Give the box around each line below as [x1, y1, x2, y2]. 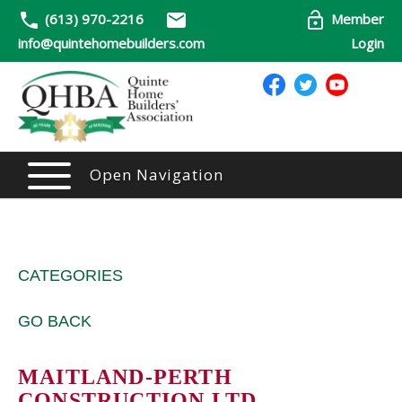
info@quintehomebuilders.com [18, 34, 205, 53]
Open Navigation [90, 164, 223, 186]
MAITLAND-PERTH [18, 365, 232, 389]
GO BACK [18, 312, 92, 331]
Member [331, 10, 384, 28]
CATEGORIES [18, 267, 123, 285]
